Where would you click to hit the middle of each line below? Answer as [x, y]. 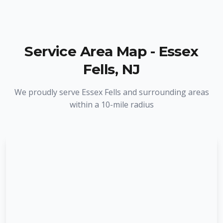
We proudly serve [48, 92]
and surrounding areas [165, 92]
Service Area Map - [92, 51]
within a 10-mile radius [111, 105]
